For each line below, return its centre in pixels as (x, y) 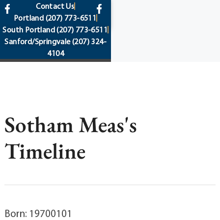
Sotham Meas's (70, 124)
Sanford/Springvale (38, 41)
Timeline (45, 151)
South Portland (29, 29)
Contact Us (55, 6)
